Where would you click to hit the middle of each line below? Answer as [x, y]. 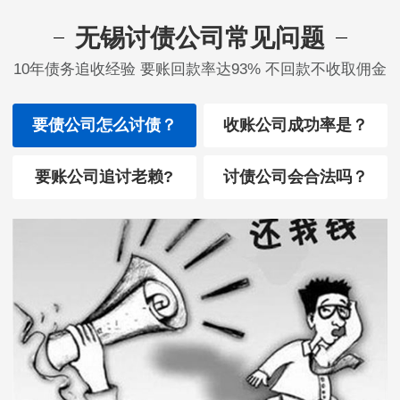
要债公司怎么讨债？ [104, 125]
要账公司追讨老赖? [104, 176]
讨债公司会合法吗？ [296, 176]
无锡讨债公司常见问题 [200, 38]
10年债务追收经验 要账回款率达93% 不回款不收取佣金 [200, 70]
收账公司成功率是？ [296, 125]
